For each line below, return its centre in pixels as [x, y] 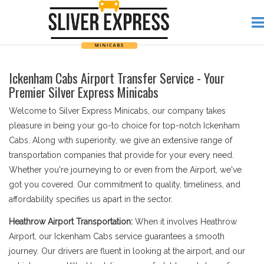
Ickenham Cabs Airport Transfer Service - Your [117, 78]
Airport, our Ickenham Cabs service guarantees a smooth [117, 236]
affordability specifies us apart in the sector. [91, 199]
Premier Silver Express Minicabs [84, 92]
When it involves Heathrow [186, 222]
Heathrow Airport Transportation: [72, 222]
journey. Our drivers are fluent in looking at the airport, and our [127, 251]
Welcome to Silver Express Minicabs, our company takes [117, 111]
